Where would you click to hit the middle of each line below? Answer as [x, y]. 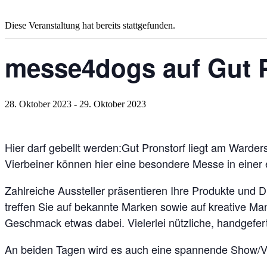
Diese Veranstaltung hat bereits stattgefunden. [90, 25]
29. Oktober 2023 [113, 104]
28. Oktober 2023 [38, 104]
